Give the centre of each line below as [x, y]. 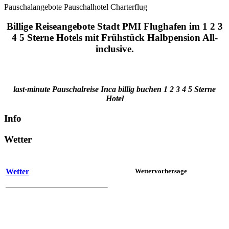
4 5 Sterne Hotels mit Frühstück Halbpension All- [114, 38]
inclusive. [114, 49]
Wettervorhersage [161, 171]
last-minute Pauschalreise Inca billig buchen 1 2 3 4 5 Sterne [114, 89]
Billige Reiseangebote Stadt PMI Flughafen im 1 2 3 [114, 27]
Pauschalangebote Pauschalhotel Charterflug [76, 7]
